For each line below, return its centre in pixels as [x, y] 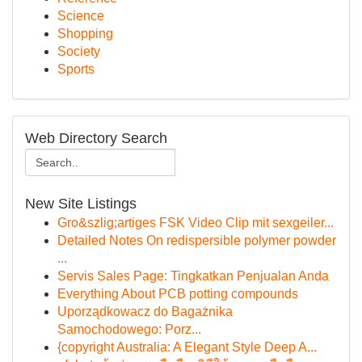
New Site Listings [81, 204]
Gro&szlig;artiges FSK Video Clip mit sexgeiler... [196, 223]
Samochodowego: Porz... [129, 329]
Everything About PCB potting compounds [178, 294]
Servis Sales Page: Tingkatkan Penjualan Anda [193, 276]
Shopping [85, 34]
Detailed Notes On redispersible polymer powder [197, 240]
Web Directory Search [96, 138]
